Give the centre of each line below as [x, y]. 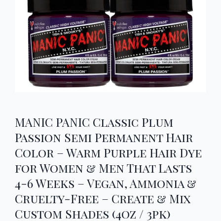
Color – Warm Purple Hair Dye [108, 152]
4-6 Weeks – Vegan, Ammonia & [106, 183]
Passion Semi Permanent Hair [104, 137]
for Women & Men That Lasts [103, 168]
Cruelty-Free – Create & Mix [103, 198]
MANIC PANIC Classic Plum [94, 122]
